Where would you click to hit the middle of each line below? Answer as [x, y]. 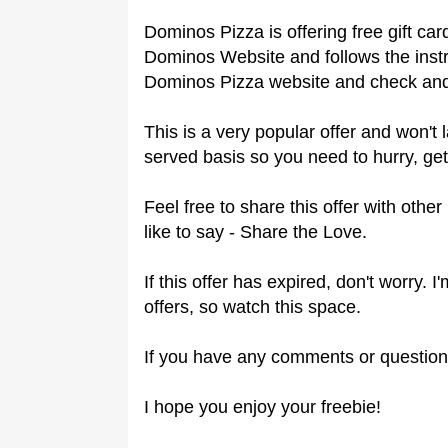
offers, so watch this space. [252, 306]
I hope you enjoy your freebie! [262, 406]
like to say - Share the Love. [255, 231]
